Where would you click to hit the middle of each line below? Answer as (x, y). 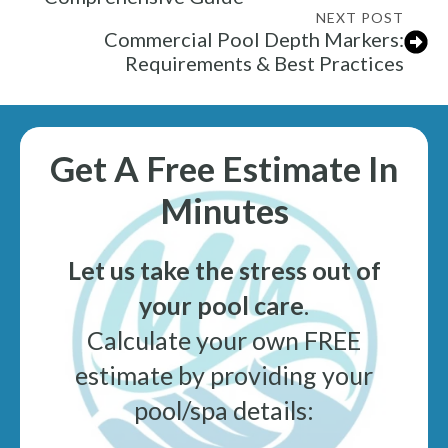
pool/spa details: (224, 410)
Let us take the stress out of (224, 270)
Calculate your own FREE (224, 340)
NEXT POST (360, 18)
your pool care (221, 305)
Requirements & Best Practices (264, 63)
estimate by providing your (224, 375)
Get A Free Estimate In (224, 168)
